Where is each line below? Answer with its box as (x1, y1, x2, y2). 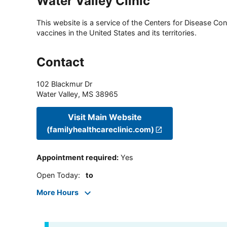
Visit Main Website (67, 111, 142, 122)
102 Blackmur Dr (36, 80, 92, 89)
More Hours (36, 188, 79, 197)
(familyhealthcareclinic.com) (47, 124, 154, 134)
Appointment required (36, 153, 117, 162)
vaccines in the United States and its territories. (36, 28, 197, 37)
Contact (36, 55, 84, 70)
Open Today (36, 170, 78, 179)
